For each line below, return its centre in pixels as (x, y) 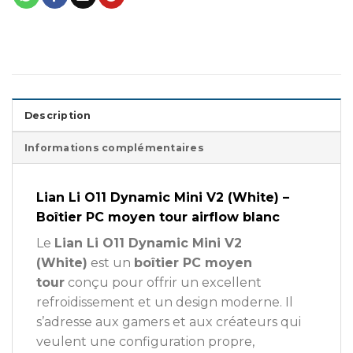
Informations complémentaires (114, 148)
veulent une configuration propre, (145, 342)
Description (58, 116)
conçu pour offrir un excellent (163, 283)
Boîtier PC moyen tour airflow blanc (158, 217)
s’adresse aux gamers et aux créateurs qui (169, 322)
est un (111, 263)
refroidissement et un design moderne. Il (165, 303)
